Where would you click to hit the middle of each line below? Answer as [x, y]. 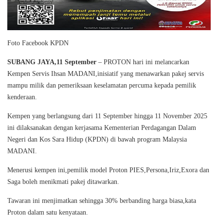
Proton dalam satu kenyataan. [48, 213]
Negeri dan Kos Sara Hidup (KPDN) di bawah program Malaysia [97, 140]
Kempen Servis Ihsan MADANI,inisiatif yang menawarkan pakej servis [106, 74]
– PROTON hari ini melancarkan [143, 62]
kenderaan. [22, 97]
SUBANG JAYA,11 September [52, 62]
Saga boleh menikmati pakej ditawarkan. [63, 182]
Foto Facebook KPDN [38, 43]
